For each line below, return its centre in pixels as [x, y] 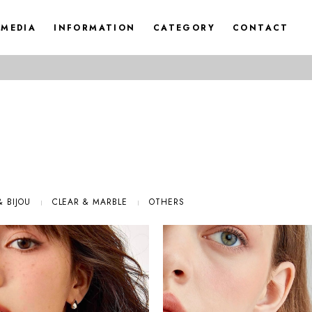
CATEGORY [184, 28]
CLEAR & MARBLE [89, 202]
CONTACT [260, 28]
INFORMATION [95, 28]
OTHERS [166, 202]
